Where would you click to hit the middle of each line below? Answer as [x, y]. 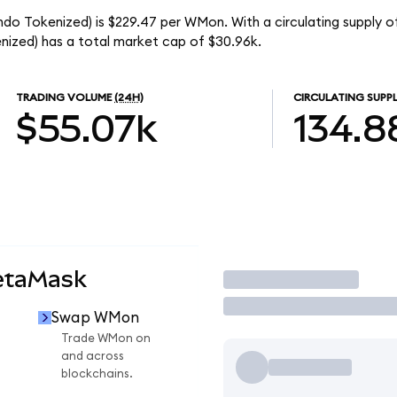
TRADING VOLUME [64, 98]
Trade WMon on [106, 339]
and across [93, 357]
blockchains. [97, 374]
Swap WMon [95, 317]
